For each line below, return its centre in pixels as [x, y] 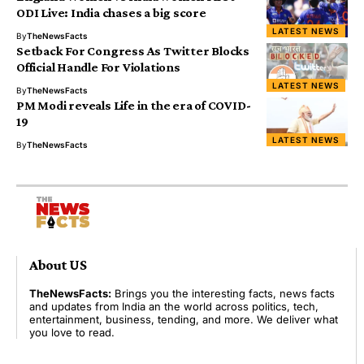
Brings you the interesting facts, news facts [223, 293]
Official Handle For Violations [98, 67]
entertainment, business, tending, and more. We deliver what [184, 319]
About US [58, 264]
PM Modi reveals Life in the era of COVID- [134, 106]
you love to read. [72, 332]
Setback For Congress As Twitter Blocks [133, 51]
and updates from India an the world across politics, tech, [174, 306]
